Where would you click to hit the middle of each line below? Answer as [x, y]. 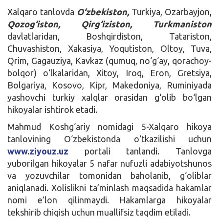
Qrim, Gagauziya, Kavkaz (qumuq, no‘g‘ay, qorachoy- [109, 60]
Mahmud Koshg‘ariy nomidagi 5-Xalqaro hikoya [109, 126]
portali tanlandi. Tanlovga [140, 151]
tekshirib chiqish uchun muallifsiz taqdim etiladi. [99, 212]
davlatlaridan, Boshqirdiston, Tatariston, [109, 36]
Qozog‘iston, [34, 24]
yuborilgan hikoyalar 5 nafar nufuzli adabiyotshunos [109, 163]
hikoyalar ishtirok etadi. [52, 109]
